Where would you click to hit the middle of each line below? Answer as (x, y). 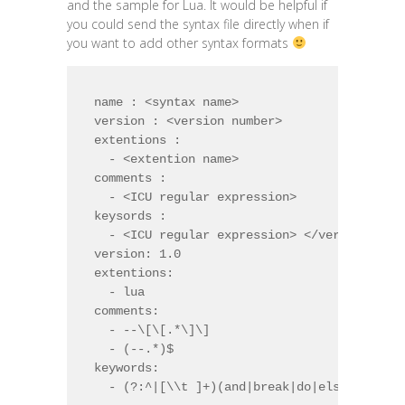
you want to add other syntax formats (179, 43)
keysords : (130, 216)
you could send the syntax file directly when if (198, 24)
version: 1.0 (137, 254)
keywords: (127, 368)
